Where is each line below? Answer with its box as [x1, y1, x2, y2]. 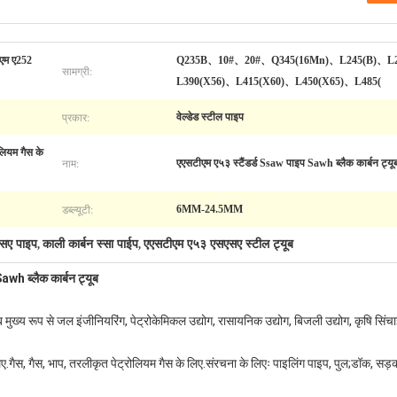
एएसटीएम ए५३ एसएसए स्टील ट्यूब [144, 237, 293, 251]
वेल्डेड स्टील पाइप [176, 111, 244, 123]
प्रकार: [62, 110, 90, 124]
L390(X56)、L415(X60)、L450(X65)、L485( [176, 75, 381, 88]
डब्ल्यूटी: [62, 202, 93, 216]
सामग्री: [62, 64, 92, 78]
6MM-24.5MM [176, 203, 243, 215]
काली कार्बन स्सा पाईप [43, 237, 138, 251]
